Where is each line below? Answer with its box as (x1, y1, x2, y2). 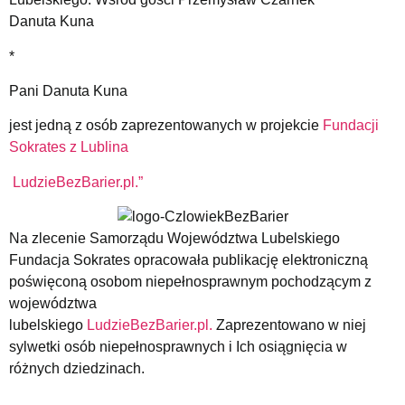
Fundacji (323, 118, 379, 134)
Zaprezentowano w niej (212, 317, 366, 334)
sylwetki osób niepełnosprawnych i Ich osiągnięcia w (9, 339, 347, 355)
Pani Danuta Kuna (9, 82, 127, 99)
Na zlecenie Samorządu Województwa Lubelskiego (9, 231, 340, 247)
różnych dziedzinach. (9, 361, 145, 377)
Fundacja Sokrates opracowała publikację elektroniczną (9, 252, 368, 268)
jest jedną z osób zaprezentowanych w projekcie (9, 118, 323, 134)
